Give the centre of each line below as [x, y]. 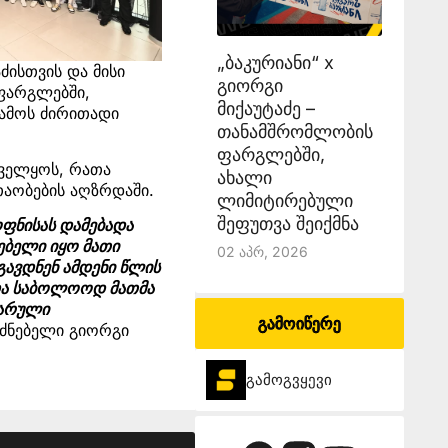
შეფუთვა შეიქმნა [287, 223]
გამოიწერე [299, 323]
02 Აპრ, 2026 [262, 251]
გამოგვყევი [288, 379]
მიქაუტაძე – [265, 108]
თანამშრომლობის [294, 131]
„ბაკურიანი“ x [275, 62]
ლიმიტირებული [284, 200]
